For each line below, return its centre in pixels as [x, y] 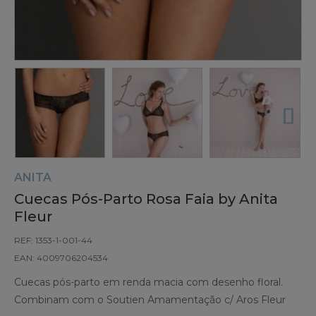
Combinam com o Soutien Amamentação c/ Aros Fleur [150, 300]
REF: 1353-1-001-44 [53, 241]
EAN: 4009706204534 [61, 258]
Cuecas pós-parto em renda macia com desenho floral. [148, 282]
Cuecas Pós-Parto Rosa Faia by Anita [146, 199]
